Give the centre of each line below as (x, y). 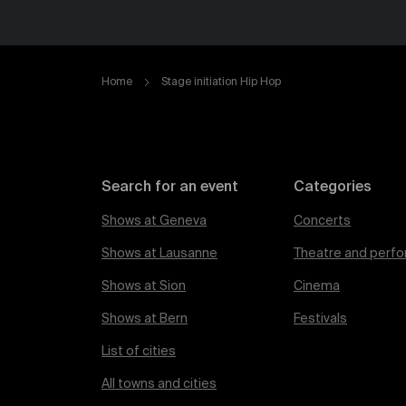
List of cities (139, 352)
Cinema (317, 286)
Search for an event (170, 188)
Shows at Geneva (154, 221)
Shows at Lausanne (159, 254)
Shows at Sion (144, 286)
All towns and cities (159, 384)
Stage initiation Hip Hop (221, 82)
